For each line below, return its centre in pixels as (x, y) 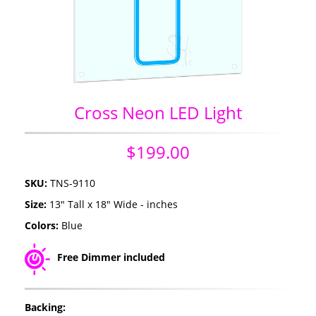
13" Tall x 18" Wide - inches (114, 204)
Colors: (43, 225)
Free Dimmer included (111, 257)
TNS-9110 (73, 183)
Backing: (45, 307)
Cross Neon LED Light (158, 112)
